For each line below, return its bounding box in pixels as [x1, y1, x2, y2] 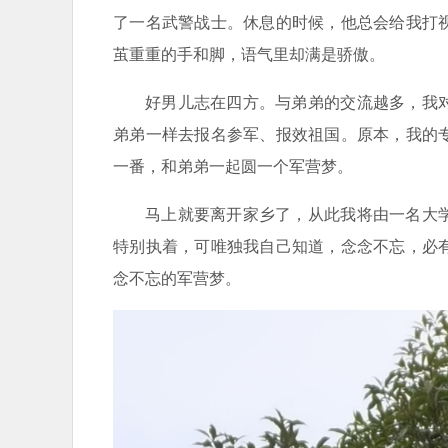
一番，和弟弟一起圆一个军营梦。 [113, 154, 353, 177]
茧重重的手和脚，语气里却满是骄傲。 [113, 42, 385, 65]
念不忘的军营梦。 [113, 266, 241, 289]
